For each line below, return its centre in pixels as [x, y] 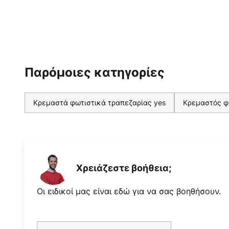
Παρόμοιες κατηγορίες [95, 72]
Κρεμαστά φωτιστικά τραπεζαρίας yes [99, 102]
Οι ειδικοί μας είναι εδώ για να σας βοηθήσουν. [129, 191]
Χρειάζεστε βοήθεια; [124, 168]
